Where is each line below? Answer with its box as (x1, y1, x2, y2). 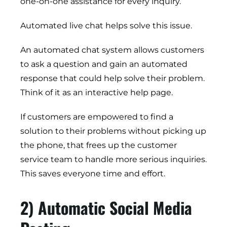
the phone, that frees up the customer (20, 140, 177, 150)
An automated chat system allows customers (20, 45, 204, 55)
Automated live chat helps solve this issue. (20, 21, 192, 31)
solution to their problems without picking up (20, 126, 206, 136)
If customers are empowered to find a (20, 112, 173, 122)
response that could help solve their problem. (20, 73, 205, 84)
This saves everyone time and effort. (20, 169, 165, 179)
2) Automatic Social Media (20, 196, 192, 220)
